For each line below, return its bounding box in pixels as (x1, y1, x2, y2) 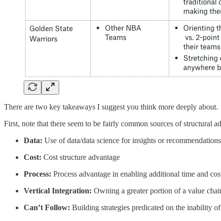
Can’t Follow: (24, 203, 70, 212)
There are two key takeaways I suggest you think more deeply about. (4, 102, 218, 111)
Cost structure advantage (41, 152, 120, 161)
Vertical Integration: (24, 186, 92, 195)
